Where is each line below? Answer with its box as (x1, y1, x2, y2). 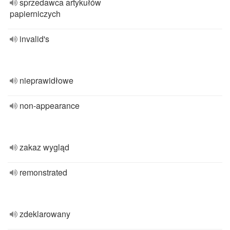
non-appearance (20, 100, 80, 111)
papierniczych (10, 8, 61, 20)
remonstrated (20, 166, 67, 178)
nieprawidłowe (20, 74, 73, 86)
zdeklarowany (20, 208, 70, 220)
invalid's (20, 33, 49, 45)
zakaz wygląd (20, 141, 69, 153)
